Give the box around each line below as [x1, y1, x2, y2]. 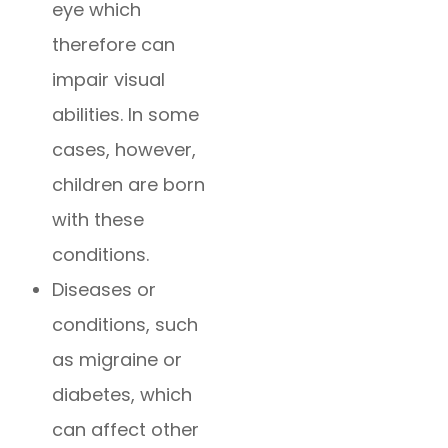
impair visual [52, 67, 166, 93]
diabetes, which [52, 382, 193, 408]
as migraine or [52, 347, 183, 373]
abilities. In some [52, 102, 200, 128]
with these [52, 207, 145, 233]
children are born [52, 172, 206, 198]
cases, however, [52, 137, 197, 163]
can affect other [52, 417, 200, 443]
